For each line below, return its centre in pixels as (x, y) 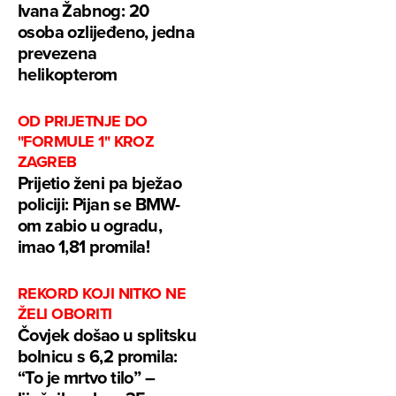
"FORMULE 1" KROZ (86, 142)
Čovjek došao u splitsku (107, 335)
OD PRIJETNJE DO (83, 122)
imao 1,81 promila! (84, 247)
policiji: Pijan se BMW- (99, 204)
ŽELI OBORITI (65, 314)
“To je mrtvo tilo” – (86, 377)
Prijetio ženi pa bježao (100, 183)
